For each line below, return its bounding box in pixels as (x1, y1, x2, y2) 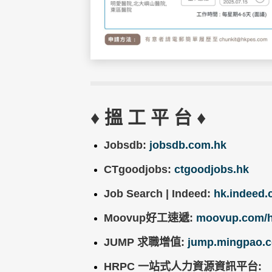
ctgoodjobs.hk (174, 163, 249, 175)
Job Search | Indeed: (103, 187, 214, 200)
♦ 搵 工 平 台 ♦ (90, 107, 206, 127)
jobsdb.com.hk (149, 138, 226, 151)
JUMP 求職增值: (103, 236, 188, 248)
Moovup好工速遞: (103, 211, 196, 224)
